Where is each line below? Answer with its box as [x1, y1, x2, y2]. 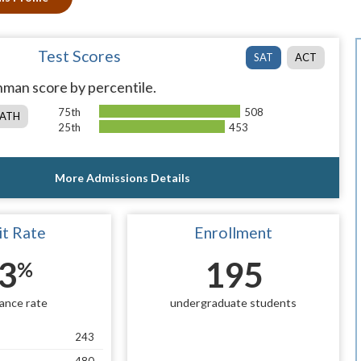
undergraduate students [170, 295, 297, 309]
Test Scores [38, 47, 122, 65]
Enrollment [194, 222, 273, 242]
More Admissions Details [54, 170, 190, 185]
